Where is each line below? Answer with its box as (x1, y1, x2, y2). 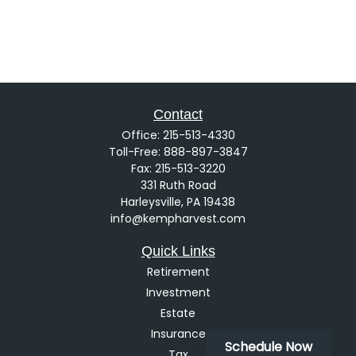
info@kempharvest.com (110, 211, 246, 226)
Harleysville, (121, 194, 184, 210)
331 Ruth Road (140, 177, 216, 193)
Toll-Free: (108, 144, 164, 160)
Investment (145, 284, 211, 300)
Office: (121, 127, 163, 143)
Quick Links (141, 243, 215, 259)
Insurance (150, 326, 206, 342)
